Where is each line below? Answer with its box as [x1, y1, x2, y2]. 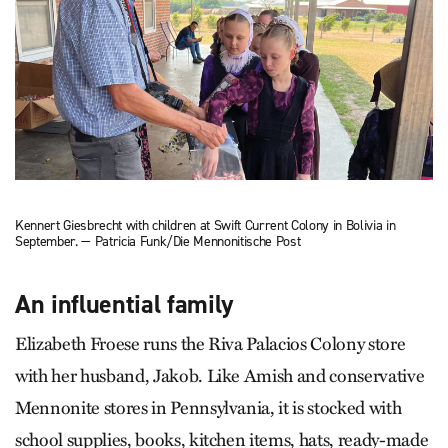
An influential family [15, 287, 233, 322]
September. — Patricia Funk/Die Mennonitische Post [15, 232, 301, 252]
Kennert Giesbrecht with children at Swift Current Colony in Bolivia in [15, 216, 396, 236]
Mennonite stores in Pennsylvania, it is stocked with [15, 397, 402, 420]
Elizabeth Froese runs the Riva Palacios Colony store [15, 333, 406, 356]
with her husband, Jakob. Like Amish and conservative [15, 365, 425, 388]
